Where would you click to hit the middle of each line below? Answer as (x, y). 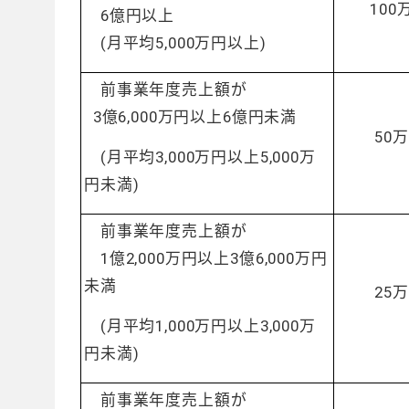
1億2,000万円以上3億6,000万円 (206, 258)
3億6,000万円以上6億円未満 (191, 117)
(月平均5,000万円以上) (175, 43)
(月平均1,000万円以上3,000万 (200, 326)
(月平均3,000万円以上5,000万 (200, 157)
